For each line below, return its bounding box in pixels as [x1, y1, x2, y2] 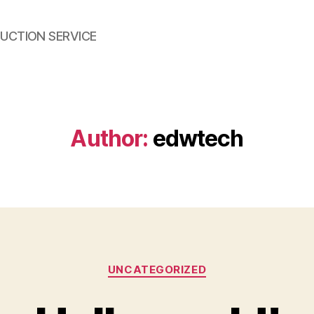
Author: [70, 125, 149, 152]
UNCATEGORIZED [107, 263, 207, 276]
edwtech [152, 125, 244, 152]
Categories [156, 256, 219, 271]
